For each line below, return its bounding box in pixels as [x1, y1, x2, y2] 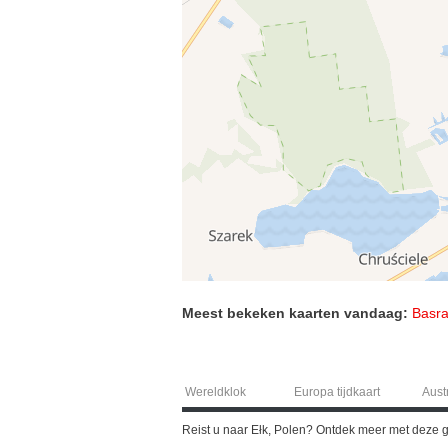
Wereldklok [185, 384, 247, 399]
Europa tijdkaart [294, 384, 380, 399]
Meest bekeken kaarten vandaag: [182, 304, 408, 321]
